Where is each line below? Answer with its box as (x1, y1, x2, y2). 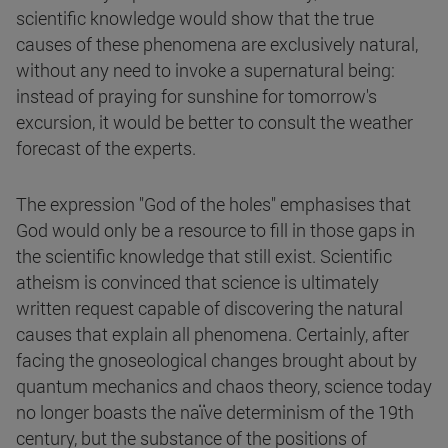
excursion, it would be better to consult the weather (16, 110, 413, 135)
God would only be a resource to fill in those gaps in (16, 218, 415, 243)
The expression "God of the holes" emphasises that (16, 192, 411, 217)
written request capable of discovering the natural (16, 296, 403, 321)
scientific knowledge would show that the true (16, 6, 374, 31)
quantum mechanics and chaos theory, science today (16, 374, 432, 399)
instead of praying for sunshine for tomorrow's (16, 84, 377, 109)
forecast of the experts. (16, 136, 196, 161)
